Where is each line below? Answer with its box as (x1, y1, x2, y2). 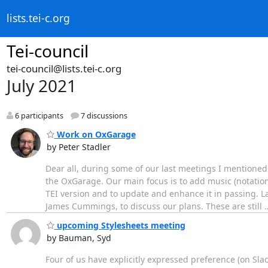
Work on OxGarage (54, 128, 136, 140)
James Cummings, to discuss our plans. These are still (45, 200, 264, 212)
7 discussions (78, 111, 127, 121)
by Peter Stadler (46, 141, 111, 153)
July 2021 (6, 74, 77, 97)
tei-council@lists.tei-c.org (6, 62, 121, 75)
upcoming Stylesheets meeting (54, 220, 185, 232)
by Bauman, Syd (46, 232, 111, 244)
